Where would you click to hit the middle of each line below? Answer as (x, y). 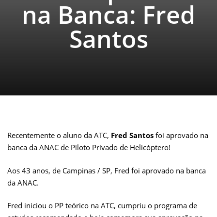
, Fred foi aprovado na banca (158, 170)
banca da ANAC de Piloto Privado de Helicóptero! (89, 147)
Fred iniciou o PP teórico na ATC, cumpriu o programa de (102, 206)
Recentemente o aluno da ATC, (59, 135)
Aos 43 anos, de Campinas (51, 170)
